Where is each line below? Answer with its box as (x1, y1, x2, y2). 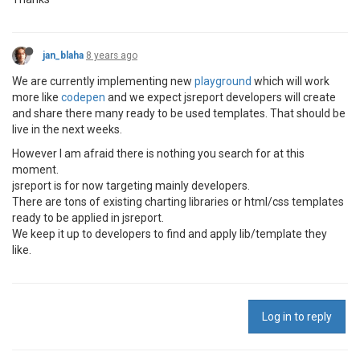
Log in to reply (262, 310, 332, 323)
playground (194, 75, 252, 88)
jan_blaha (43, 50, 84, 61)
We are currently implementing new (12, 75, 194, 88)
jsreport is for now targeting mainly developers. (12, 179, 250, 192)
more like (12, 91, 61, 104)
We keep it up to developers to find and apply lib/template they (12, 227, 327, 240)
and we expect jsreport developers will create (105, 91, 336, 104)
